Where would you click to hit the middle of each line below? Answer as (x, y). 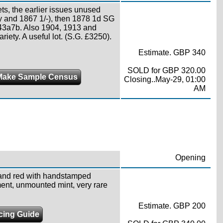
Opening (190, 157)
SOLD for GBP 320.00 (166, 70)
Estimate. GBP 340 (172, 52)
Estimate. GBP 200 (172, 206)
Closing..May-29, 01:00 (165, 79)
